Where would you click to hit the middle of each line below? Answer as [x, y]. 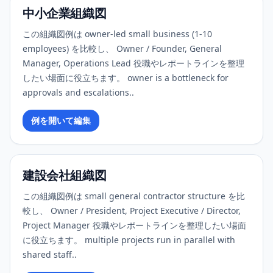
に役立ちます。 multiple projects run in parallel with [129, 240]
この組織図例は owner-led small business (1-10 [117, 34]
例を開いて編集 [61, 120]
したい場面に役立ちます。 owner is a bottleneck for [126, 78]
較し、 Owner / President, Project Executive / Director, [132, 211]
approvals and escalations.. [78, 92]
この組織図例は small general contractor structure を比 [134, 196]
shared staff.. [50, 254]
